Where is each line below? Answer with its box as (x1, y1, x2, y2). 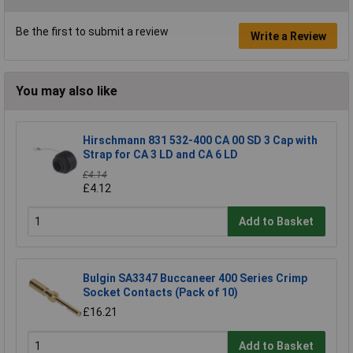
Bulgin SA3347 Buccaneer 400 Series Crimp (83, 272, 307, 285)
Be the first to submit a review (16, 25, 169, 39)
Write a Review (250, 29, 326, 43)
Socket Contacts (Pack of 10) (83, 286, 238, 299)
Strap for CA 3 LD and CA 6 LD (83, 148, 238, 162)
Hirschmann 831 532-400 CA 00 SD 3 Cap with (83, 134, 318, 147)
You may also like (16, 84, 117, 99)
